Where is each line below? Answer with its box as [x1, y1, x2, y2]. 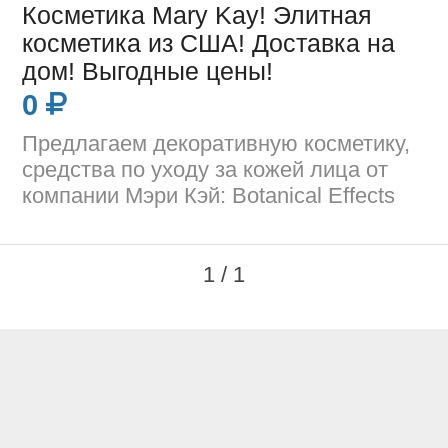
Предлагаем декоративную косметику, [22, 130, 411, 156]
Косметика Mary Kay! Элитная [22, 2, 373, 30]
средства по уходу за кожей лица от [22, 156, 389, 182]
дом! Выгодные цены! [22, 58, 274, 86]
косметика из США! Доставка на [22, 30, 396, 58]
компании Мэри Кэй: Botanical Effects [22, 182, 396, 208]
